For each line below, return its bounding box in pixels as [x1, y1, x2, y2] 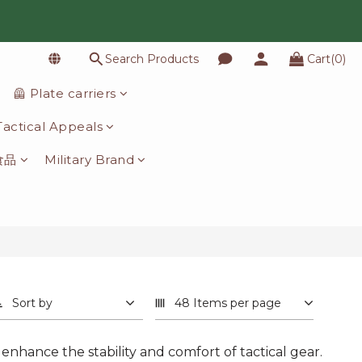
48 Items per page [175, 295, 281, 310]
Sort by [12, 295, 53, 310]
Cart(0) [307, 52, 346, 66]
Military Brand [44, 152, 134, 167]
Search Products [105, 52, 199, 66]
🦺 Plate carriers [13, 86, 116, 101]
